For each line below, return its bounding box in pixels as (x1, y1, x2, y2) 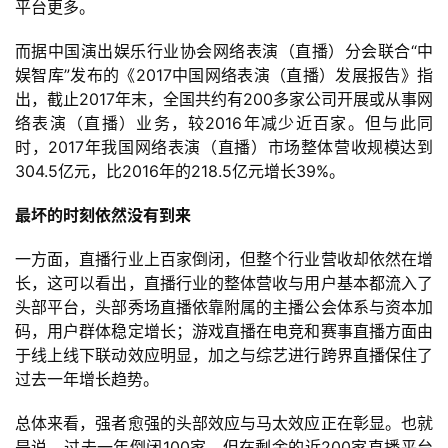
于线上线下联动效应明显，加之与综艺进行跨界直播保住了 (15, 345, 433, 366)
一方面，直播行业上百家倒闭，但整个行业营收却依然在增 (15, 249, 433, 270)
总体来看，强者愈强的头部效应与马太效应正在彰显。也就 (15, 413, 433, 434)
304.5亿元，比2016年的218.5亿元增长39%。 (15, 161, 345, 182)
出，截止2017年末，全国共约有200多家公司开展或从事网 (15, 89, 433, 110)
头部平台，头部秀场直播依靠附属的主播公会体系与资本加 (15, 297, 433, 318)
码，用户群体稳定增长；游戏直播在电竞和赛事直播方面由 (15, 321, 433, 342)
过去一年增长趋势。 (15, 369, 159, 390)
